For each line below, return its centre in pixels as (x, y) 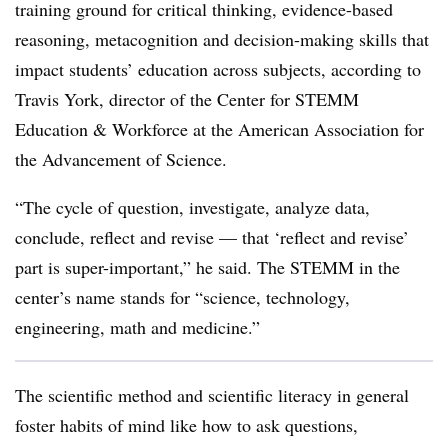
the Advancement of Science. (124, 159)
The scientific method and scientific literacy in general (212, 395)
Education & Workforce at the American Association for (219, 129)
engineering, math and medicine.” (137, 327)
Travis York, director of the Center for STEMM (187, 99)
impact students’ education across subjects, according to (218, 69)
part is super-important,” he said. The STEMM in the (207, 267)
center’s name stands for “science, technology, (182, 297)
